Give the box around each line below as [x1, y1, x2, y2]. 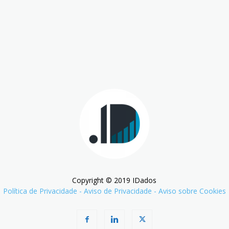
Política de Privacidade [3, 186, 77, 196]
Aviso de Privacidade [83, 186, 152, 196]
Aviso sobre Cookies [158, 186, 226, 196]
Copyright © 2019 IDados [72, 175, 157, 185]
